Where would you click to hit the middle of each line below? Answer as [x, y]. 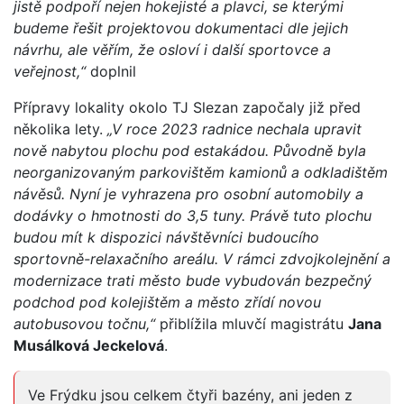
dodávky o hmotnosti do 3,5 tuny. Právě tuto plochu [193, 216]
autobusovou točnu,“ [87, 324]
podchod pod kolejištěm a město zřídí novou [167, 303]
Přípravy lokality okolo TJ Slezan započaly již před [187, 108]
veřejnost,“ [52, 72]
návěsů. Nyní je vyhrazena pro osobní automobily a [188, 194]
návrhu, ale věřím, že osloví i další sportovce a [172, 50]
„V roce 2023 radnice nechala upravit [232, 129]
